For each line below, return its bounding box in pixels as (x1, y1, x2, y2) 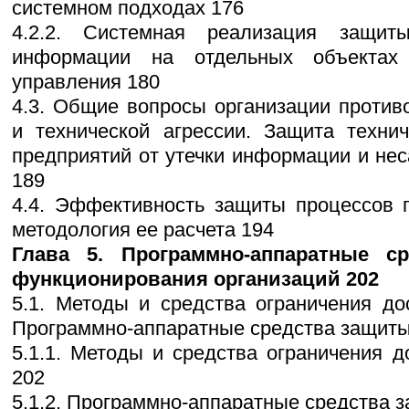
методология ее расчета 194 (12, 218, 274, 242)
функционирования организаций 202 (12, 267, 379, 291)
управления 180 (12, 70, 160, 94)
